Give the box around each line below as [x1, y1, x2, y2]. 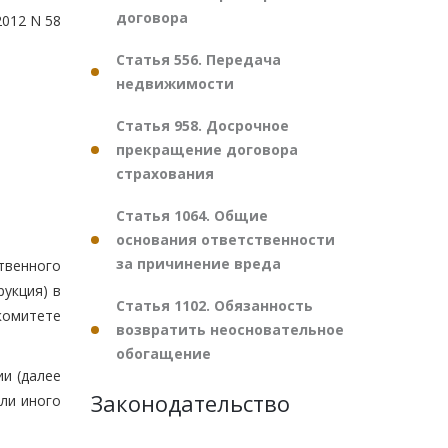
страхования [116, 164, 214, 183]
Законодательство [91, 388, 290, 418]
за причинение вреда [116, 254, 281, 273]
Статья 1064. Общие [116, 206, 268, 225]
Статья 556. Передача [116, 50, 281, 69]
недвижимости [116, 74, 234, 93]
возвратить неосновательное [116, 320, 344, 339]
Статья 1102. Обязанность [116, 296, 313, 315]
